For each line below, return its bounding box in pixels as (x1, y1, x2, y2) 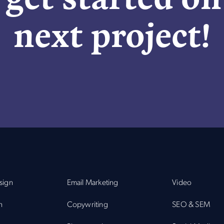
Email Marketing (66, 179, 118, 187)
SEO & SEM (172, 201, 210, 209)
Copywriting (66, 201, 108, 209)
